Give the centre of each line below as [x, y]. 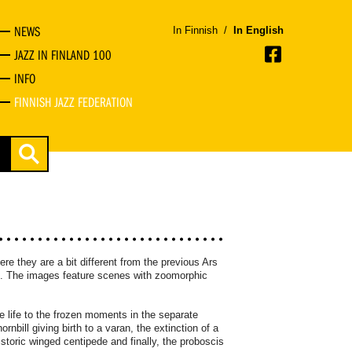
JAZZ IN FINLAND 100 [62, 55]
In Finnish [195, 30]
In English [258, 30]
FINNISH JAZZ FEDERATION [73, 102]
